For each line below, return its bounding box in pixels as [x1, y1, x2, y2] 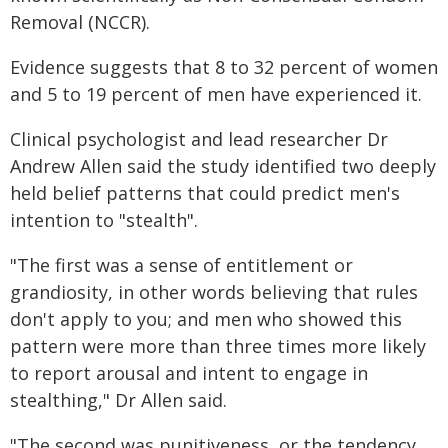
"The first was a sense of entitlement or [10, 253, 353, 277]
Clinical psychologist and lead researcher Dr [10, 127, 388, 151]
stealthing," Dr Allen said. [10, 388, 227, 412]
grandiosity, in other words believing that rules [10, 280, 418, 304]
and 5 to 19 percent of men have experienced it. [10, 82, 422, 106]
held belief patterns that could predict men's [10, 181, 400, 205]
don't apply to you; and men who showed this [10, 307, 402, 331]
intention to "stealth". [10, 208, 198, 232]
